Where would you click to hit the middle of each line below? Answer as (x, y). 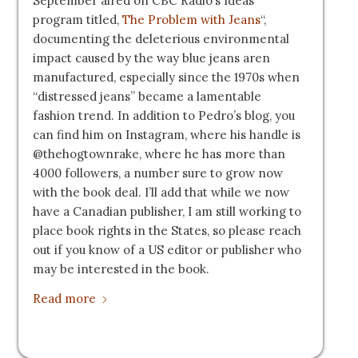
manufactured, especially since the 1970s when (166, 77)
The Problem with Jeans (191, 19)
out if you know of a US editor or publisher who (167, 249)
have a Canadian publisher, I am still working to (167, 211)
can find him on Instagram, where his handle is (166, 134)
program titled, (77, 19)
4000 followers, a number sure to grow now (157, 173)
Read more (64, 298)
